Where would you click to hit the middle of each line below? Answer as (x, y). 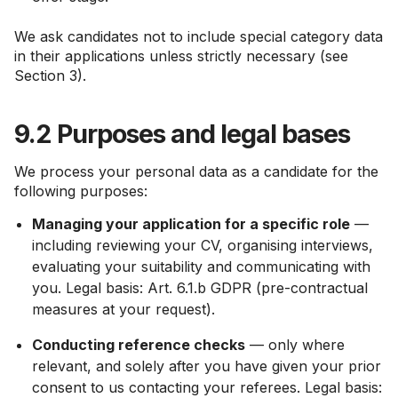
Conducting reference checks (139, 345)
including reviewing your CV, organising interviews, (203, 245)
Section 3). (50, 76)
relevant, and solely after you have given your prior (207, 366)
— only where (295, 345)
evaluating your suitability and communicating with (201, 267)
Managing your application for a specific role (191, 224)
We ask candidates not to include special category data (199, 36)
